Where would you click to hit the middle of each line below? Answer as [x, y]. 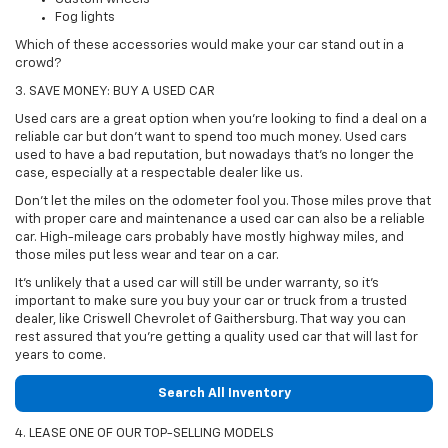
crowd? [38, 64]
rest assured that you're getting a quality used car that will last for [216, 338]
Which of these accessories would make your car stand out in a [209, 46]
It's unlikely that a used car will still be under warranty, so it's [197, 284]
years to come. [60, 356]
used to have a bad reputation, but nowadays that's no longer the [214, 156]
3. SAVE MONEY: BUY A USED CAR [115, 92]
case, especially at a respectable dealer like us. [159, 174]
